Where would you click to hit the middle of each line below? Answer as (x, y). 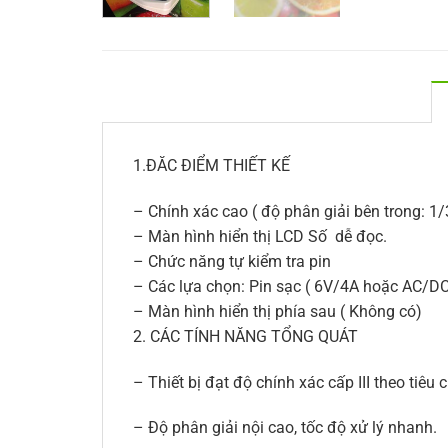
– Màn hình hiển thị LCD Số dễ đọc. (260, 236)
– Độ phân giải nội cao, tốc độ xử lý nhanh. (285, 428)
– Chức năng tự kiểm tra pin (232, 261)
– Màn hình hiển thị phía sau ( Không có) (277, 311)
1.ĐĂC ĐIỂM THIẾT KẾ (211, 165)
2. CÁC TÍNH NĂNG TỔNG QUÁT (245, 336)
